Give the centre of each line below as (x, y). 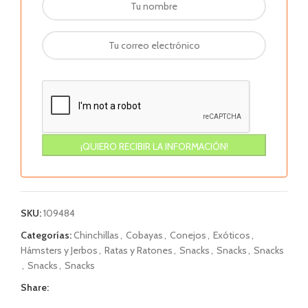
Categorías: (46, 235)
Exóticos (232, 235)
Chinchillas (96, 235)
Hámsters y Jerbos (59, 250)
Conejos (188, 235)
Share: (35, 287)
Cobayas (144, 235)
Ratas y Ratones (139, 250)
